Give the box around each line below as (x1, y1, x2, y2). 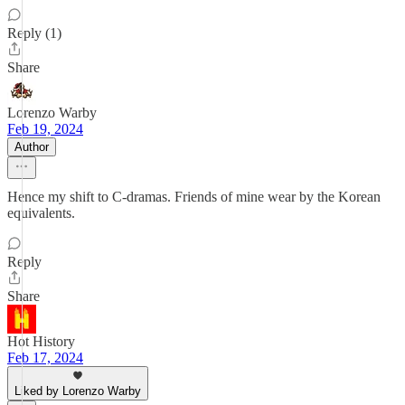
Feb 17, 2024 (7, 350, 83, 365)
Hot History (7, 334, 75, 349)
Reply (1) (7, 25, 61, 41)
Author (14, 140, 49, 154)
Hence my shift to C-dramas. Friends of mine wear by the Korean (7, 189, 381, 204)
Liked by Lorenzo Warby (14, 384, 141, 398)
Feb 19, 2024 (7, 121, 83, 137)
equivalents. (7, 205, 75, 221)
